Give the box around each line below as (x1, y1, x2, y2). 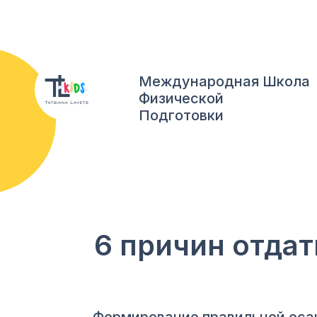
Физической (139, 90, 224, 107)
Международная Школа (139, 73, 310, 90)
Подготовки (139, 107, 224, 124)
